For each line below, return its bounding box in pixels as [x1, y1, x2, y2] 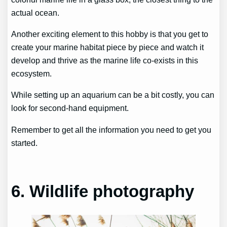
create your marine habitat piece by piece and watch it [11, 42, 204, 52]
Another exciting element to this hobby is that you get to [11, 29, 209, 39]
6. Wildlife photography [11, 182, 195, 201]
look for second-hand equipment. [11, 103, 129, 113]
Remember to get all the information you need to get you [11, 125, 212, 134]
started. [11, 138, 38, 147]
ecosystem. [11, 68, 52, 78]
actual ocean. [11, 8, 62, 17]
